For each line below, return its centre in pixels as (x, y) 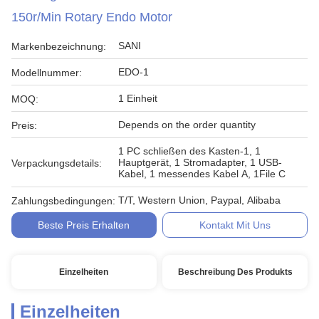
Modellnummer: (47, 73)
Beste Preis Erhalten (84, 225)
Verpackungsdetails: (57, 163)
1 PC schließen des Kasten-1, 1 (189, 151)
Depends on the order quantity (187, 125)
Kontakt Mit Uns (235, 225)
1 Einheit (138, 98)
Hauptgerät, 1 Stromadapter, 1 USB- (200, 162)
